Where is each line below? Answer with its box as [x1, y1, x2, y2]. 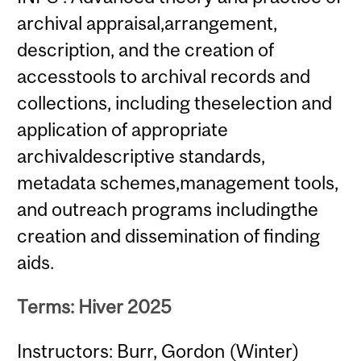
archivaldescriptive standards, [17, 144, 266, 167]
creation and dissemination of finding [17, 224, 321, 247]
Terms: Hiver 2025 [17, 295, 172, 317]
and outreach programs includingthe [17, 197, 319, 220]
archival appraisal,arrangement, [17, 11, 278, 34]
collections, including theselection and [17, 91, 333, 114]
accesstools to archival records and [17, 64, 311, 87]
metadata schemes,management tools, [17, 171, 339, 193]
